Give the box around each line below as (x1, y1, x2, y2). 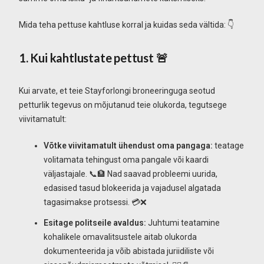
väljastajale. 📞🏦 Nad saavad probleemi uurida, (44, 169, 217, 179)
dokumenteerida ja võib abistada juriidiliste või (44, 246, 214, 256)
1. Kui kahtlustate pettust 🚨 (19, 51, 168, 65)
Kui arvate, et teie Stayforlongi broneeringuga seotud (19, 86, 215, 95)
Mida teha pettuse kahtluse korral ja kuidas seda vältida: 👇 (19, 20, 234, 29)
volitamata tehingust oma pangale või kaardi (44, 155, 209, 164)
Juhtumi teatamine (146, 217, 220, 227)
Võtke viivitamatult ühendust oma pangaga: (44, 141, 213, 150)
